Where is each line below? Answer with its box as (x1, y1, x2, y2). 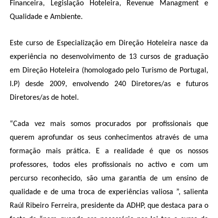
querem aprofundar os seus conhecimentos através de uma (10, 134, 208, 142)
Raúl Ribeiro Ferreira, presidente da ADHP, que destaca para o (10, 202, 208, 210)
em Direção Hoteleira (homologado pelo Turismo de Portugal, (10, 67, 208, 74)
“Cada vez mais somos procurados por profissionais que (10, 120, 208, 128)
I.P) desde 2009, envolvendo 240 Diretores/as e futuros (10, 80, 208, 88)
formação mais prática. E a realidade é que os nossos (10, 147, 208, 155)
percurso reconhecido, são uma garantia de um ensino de (10, 175, 208, 182)
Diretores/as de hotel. (10, 94, 79, 102)
